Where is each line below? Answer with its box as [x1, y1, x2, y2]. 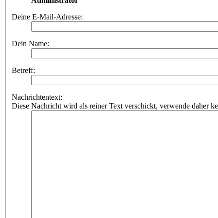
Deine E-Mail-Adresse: [12, 13, 83, 21]
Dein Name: [12, 39, 49, 48]
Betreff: [12, 66, 35, 75]
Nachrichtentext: [12, 93, 62, 102]
